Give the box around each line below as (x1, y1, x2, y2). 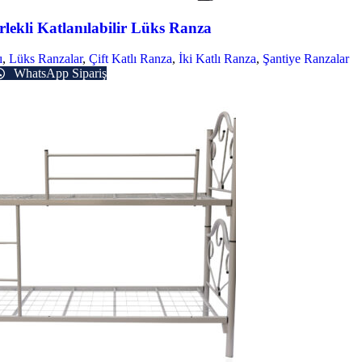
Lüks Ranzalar (9, 52, 82, 66)
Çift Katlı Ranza (89, 52, 172, 66)
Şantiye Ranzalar (263, 52, 349, 66)
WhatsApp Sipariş (11, 66, 107, 81)
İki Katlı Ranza (179, 52, 256, 66)
